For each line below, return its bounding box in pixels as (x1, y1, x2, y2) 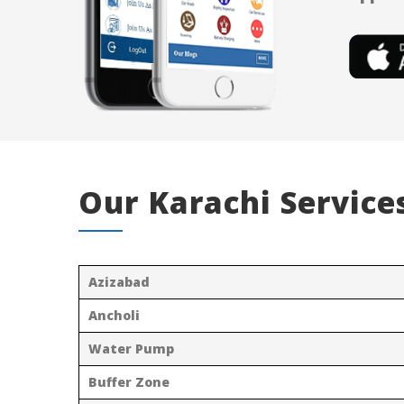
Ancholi (88, 306, 140, 324)
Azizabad (88, 272, 150, 290)
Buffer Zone (88, 372, 170, 390)
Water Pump (88, 339, 174, 357)
